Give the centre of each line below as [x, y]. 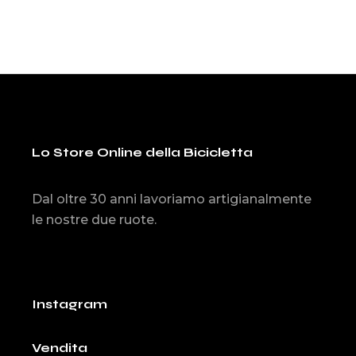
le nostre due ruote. [95, 220]
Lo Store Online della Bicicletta [143, 152]
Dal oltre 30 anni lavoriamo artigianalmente [172, 199]
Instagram [70, 304]
